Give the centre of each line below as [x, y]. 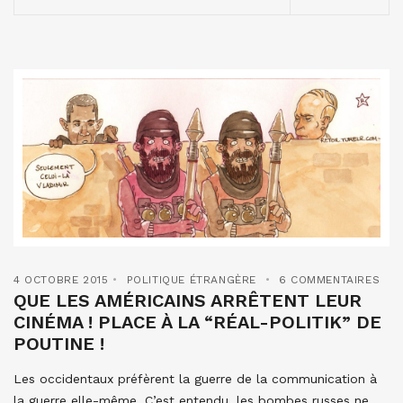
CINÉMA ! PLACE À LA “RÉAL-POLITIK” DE [197, 322]
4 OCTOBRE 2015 [61, 280]
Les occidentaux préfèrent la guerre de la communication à [195, 379]
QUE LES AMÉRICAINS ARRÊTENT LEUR [188, 300]
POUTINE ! [59, 344]
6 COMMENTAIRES [329, 280]
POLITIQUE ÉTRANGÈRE [192, 280]
